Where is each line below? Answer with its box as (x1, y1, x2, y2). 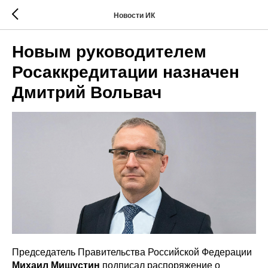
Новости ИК (113, 11, 155, 20)
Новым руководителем (12, 42, 206, 61)
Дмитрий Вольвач (12, 83, 162, 102)
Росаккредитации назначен (12, 63, 239, 81)
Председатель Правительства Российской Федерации (12, 247, 252, 257)
